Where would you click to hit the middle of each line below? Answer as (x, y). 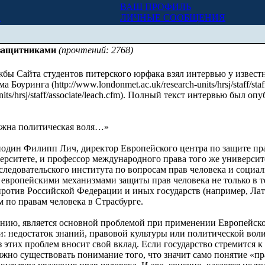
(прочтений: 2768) (96, 50)
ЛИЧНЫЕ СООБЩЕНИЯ (173, 17)
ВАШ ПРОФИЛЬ (156, 7)
